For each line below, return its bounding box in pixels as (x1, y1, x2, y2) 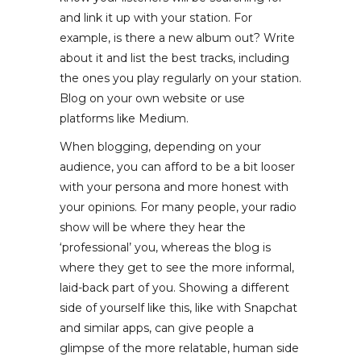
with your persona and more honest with (60, 179, 288, 194)
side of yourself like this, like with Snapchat (60, 300, 297, 315)
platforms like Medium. (60, 110, 189, 126)
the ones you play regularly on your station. (60, 70, 301, 85)
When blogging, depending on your (60, 139, 261, 154)
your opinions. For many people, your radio (60, 199, 297, 214)
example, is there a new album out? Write (60, 30, 295, 45)
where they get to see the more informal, (60, 259, 294, 275)
